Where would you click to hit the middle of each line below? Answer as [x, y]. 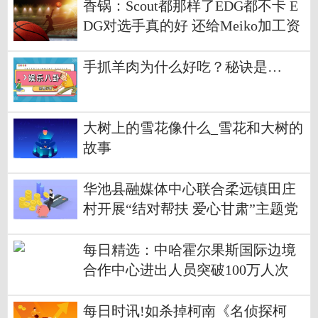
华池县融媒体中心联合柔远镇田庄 [190, 189]
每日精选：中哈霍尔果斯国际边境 [190, 250]
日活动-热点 [121, 229]
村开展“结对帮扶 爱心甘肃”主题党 [191, 209]
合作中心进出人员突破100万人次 [186, 270]
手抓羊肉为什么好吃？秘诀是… [182, 67]
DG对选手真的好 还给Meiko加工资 [192, 26]
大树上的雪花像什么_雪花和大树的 [193, 128]
